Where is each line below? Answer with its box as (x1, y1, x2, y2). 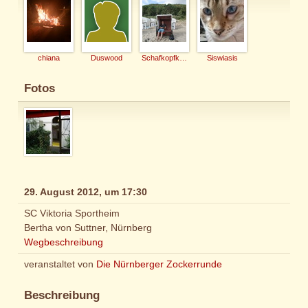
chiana (38, 54, 60, 63)
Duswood (91, 54, 122, 63)
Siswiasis (206, 54, 238, 63)
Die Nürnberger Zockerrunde (96, 258, 222, 270)
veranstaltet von (24, 258, 96, 270)
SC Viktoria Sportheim (24, 208, 120, 219)
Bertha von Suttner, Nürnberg (24, 222, 152, 234)
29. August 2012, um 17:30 (24, 186, 147, 197)
